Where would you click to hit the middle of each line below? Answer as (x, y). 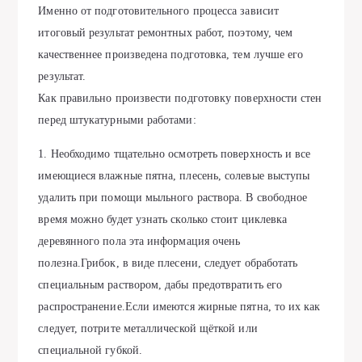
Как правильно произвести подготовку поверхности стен (180, 98)
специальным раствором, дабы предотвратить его (160, 285)
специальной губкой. (90, 350)
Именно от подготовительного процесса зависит (158, 11)
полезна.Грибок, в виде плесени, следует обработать (168, 263)
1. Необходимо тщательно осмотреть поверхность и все (175, 154)
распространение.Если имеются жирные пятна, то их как (179, 307)
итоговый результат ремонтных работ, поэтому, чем (166, 33)
